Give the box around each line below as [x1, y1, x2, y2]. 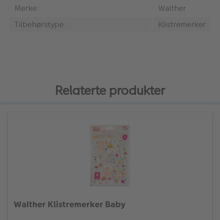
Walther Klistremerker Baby [14, 198, 125, 211]
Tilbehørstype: [14, 18, 66, 30]
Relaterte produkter [55, 82, 165, 100]
